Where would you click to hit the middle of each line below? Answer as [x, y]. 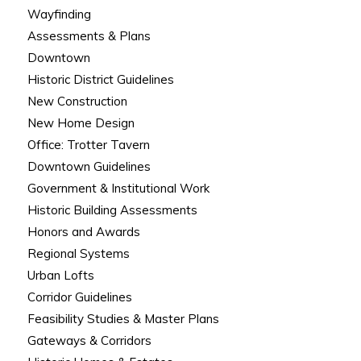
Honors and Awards [83, 232]
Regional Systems [78, 254]
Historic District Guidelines [100, 80]
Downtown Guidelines [89, 167]
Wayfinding [59, 15]
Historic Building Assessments [112, 210]
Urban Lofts [60, 276]
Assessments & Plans [89, 36]
